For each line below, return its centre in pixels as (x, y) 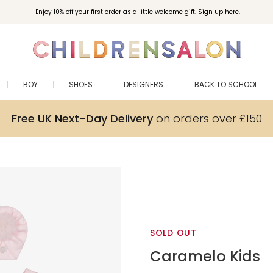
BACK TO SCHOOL (226, 84)
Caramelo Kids (205, 256)
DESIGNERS (144, 84)
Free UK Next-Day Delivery (82, 118)
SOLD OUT (173, 233)
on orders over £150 (207, 118)
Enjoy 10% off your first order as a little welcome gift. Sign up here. (137, 12)
